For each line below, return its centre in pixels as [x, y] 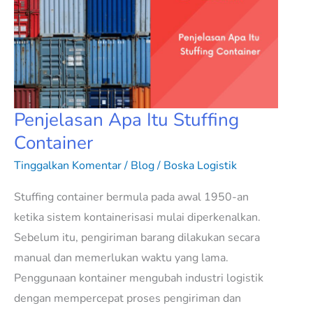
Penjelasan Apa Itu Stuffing [126, 119]
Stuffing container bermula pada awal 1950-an [131, 197]
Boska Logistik [200, 165]
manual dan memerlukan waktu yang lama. [121, 258]
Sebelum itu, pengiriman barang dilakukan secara [137, 238]
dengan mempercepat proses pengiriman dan [128, 299]
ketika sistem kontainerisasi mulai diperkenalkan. [137, 218]
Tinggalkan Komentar [68, 165]
